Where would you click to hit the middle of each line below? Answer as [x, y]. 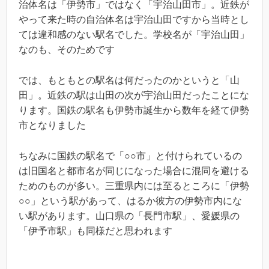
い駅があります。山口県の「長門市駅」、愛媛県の [129, 216]
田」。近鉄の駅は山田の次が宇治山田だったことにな [134, 95]
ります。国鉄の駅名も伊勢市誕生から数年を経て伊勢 [134, 110]
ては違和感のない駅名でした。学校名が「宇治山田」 [134, 35]
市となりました [52, 125]
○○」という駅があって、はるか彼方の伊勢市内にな [130, 201]
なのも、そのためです [67, 50]
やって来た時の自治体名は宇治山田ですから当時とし [134, 20]
